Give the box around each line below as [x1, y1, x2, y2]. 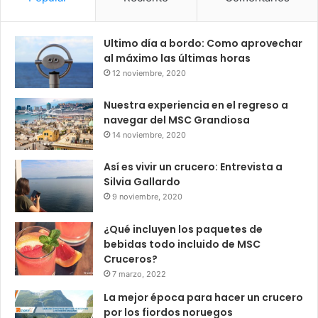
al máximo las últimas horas [104, 50, 251, 65]
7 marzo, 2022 [112, 268, 166, 279]
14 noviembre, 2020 [112, 129, 186, 140]
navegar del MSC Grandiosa [104, 112, 250, 127]
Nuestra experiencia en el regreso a [104, 97, 288, 112]
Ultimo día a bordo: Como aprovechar [104, 35, 302, 50]
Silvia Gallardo [104, 175, 180, 190]
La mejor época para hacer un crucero [104, 290, 303, 305]
